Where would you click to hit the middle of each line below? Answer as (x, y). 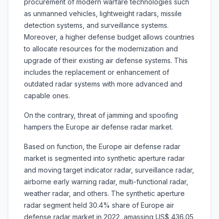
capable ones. (47, 96)
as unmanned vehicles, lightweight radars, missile (103, 14)
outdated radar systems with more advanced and (103, 84)
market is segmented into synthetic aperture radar (104, 158)
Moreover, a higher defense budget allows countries (109, 37)
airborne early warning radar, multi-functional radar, (106, 182)
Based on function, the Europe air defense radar (102, 147)
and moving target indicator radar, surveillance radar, (109, 170)
